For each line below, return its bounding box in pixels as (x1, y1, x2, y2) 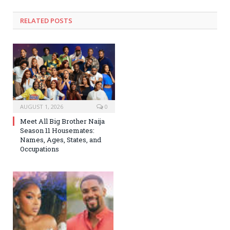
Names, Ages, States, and (20, 135, 101, 145)
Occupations (20, 144, 59, 154)
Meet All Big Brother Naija (20, 117, 105, 126)
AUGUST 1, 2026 (20, 103, 63, 111)
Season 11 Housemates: (20, 126, 94, 136)
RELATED (20, 15, 49, 25)
